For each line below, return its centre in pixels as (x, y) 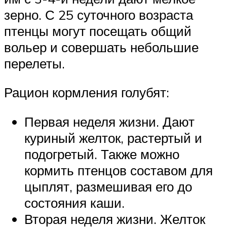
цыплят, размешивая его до (108, 187)
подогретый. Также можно (102, 154)
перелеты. (34, 63)
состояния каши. (74, 203)
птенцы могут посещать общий (98, 31)
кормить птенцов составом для (119, 171)
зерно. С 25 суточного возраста (99, 14)
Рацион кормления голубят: (87, 92)
